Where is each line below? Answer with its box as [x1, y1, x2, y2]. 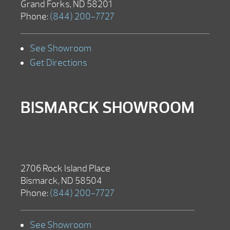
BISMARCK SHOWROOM [21, 97, 195, 118]
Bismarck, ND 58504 [21, 175, 102, 187]
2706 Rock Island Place [21, 162, 110, 175]
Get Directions [30, 56, 87, 69]
